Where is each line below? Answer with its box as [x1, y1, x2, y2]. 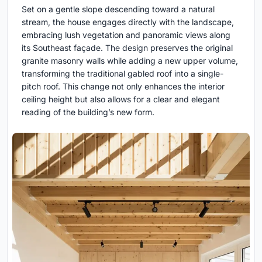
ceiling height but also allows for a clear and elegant [22, 94, 220, 105]
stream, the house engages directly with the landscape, [22, 17, 234, 27]
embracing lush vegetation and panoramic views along [22, 30, 230, 40]
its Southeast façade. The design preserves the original [22, 43, 233, 53]
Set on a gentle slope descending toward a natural [22, 4, 215, 15]
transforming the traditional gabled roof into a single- [22, 68, 223, 79]
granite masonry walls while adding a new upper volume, [22, 56, 238, 66]
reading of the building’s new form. [22, 107, 154, 118]
